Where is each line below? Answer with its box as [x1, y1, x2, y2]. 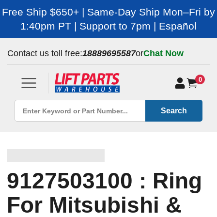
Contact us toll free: [7, 48, 82, 58]
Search [161, 106, 187, 115]
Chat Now [143, 48, 184, 58]
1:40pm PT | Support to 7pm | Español [20, 20, 197, 31]
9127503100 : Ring [7, 168, 202, 193]
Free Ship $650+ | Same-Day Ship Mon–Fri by [2, 6, 215, 17]
